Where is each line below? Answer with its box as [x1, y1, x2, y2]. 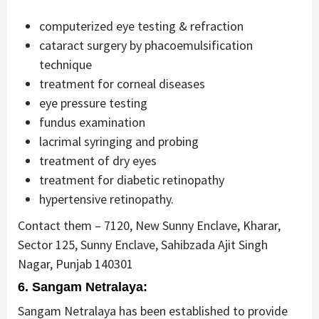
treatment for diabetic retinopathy [39, 171, 224, 188]
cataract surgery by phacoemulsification [39, 36, 253, 53]
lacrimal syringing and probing [39, 132, 199, 150]
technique [39, 56, 92, 73]
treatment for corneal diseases [39, 75, 205, 92]
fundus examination [39, 113, 145, 130]
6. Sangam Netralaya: [18, 279, 147, 294]
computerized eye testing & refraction [39, 17, 244, 34]
